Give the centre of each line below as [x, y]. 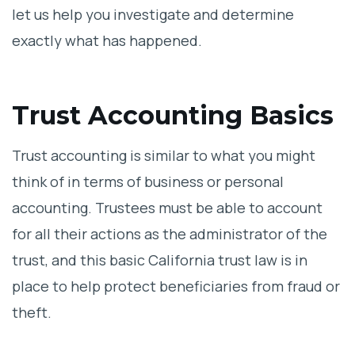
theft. [32, 313]
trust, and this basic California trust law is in [160, 260]
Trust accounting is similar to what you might [164, 156]
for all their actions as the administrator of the [170, 234]
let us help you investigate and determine [153, 15]
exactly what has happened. [107, 41]
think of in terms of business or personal [148, 182]
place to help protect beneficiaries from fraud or [176, 286]
